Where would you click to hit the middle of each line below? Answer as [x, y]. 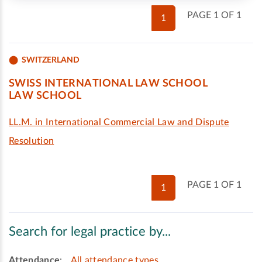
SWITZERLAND [51, 60]
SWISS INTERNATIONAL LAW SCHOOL [108, 84]
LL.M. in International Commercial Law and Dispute [119, 122]
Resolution [32, 141]
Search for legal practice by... [90, 232]
